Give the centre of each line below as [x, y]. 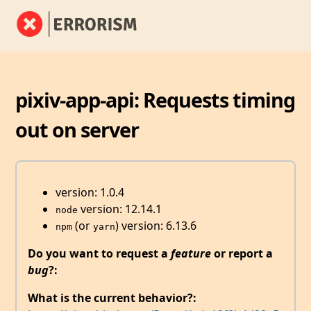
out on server [77, 129]
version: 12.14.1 [120, 209]
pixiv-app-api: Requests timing [155, 99]
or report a [242, 254]
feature [191, 254]
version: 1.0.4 [90, 193]
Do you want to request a [99, 254]
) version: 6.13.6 [156, 226]
